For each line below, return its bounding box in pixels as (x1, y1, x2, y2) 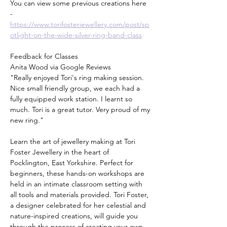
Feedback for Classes (10, 51, 78, 61)
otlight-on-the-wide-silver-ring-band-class (10, 30, 142, 40)
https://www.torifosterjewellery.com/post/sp (10, 19, 149, 29)
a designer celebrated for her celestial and (10, 200, 148, 210)
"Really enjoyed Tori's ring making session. (10, 72, 146, 82)
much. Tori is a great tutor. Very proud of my (10, 104, 152, 114)
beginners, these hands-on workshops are (10, 168, 146, 178)
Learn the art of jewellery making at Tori (10, 136, 137, 146)
